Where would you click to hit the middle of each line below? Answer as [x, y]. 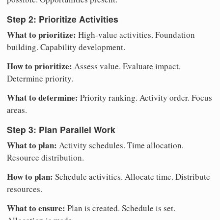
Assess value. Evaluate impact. [126, 66]
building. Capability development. [66, 47]
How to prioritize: [40, 66]
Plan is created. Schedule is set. [120, 208]
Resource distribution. [45, 158]
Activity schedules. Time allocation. [120, 145]
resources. [25, 189]
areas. [17, 110]
